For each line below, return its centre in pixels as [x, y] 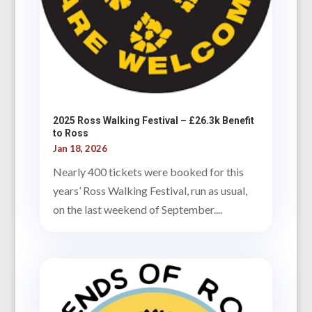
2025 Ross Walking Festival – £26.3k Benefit [153, 120]
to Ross [70, 133]
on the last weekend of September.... [137, 209]
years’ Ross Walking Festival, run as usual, [150, 190]
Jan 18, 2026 [80, 148]
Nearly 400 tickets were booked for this [148, 171]
